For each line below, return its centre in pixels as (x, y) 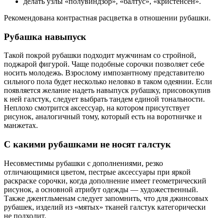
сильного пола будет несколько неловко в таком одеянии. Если (108, 82)
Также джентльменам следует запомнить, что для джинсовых (106, 198)
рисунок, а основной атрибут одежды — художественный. (101, 189)
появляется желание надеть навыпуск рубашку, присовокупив (107, 91)
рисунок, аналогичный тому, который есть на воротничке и (103, 117)
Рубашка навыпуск (45, 36)
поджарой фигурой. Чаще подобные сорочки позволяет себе (104, 64)
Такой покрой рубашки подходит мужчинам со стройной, (100, 55)
